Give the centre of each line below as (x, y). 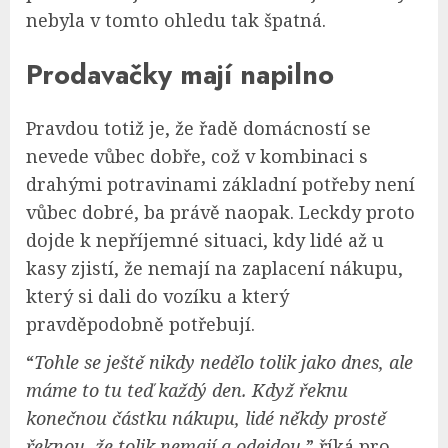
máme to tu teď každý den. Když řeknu (187, 390)
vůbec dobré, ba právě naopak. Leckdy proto (220, 212)
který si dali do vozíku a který (157, 296)
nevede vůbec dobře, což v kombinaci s (197, 156)
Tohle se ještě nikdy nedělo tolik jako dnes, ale (223, 362)
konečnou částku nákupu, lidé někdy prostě (206, 418)
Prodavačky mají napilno (180, 74)
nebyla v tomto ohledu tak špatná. (176, 20)
